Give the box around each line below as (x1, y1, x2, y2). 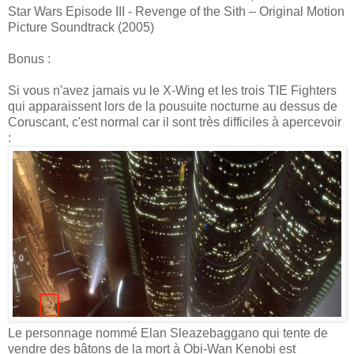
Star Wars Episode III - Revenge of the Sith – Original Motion (8, 4, 345, 18)
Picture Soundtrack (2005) (8, 20, 154, 34)
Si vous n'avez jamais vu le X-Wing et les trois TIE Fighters (8, 83, 337, 97)
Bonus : (8, 51, 51, 66)
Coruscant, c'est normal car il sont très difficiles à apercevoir (8, 115, 341, 129)
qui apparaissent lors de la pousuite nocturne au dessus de (8, 99, 337, 113)
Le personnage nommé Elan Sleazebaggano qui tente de (8, 326, 328, 341)
